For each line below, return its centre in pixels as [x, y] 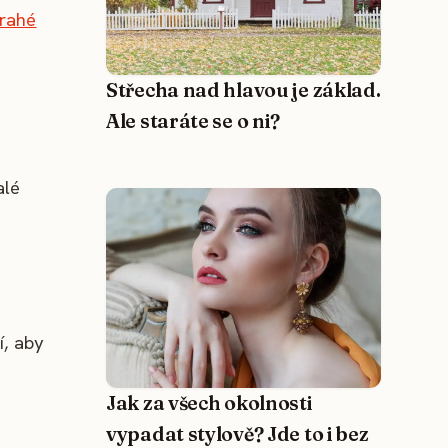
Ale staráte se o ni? [193, 121]
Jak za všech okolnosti [209, 403]
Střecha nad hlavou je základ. [243, 90]
